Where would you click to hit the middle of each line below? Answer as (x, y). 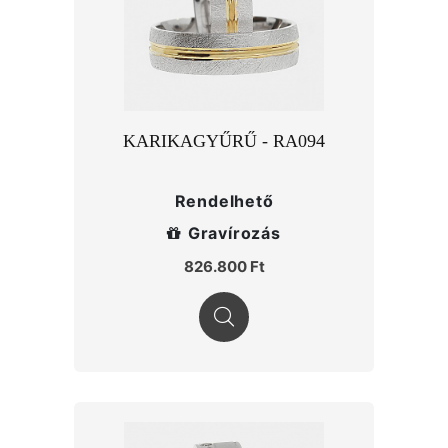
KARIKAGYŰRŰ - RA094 (224, 141)
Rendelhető (224, 201)
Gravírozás (234, 233)
